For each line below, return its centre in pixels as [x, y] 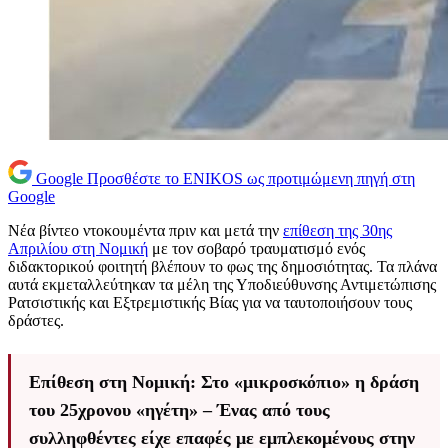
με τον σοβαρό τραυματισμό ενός [256, 249]
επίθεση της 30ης [337, 231]
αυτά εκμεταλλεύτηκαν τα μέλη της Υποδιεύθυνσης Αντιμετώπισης [222, 285]
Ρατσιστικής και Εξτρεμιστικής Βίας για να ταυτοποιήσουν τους [210, 303]
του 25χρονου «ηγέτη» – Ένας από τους [179, 410]
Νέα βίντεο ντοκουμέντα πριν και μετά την [145, 231]
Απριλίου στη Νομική [78, 249]
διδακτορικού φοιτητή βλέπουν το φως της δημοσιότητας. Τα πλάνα [222, 267]
